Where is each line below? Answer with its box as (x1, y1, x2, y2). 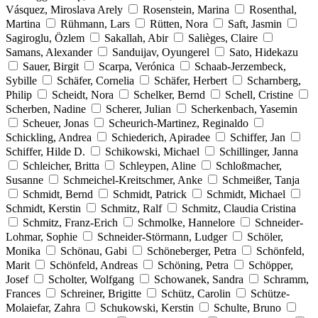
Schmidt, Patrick (113, 187, 187, 200)
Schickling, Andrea (6, 131, 92, 143)
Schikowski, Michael (105, 145, 199, 158)
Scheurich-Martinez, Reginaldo (109, 116, 248, 129)
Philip (6, 88, 32, 101)
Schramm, (263, 273, 309, 285)
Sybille (6, 74, 37, 87)
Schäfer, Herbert (154, 74, 227, 87)
